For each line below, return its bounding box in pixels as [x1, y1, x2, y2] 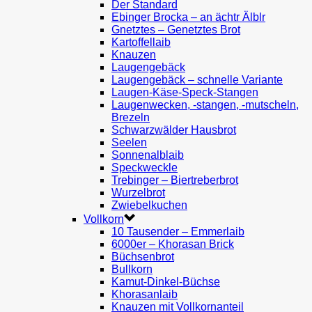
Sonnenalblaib [111, 149, 184, 161]
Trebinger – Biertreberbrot [111, 174, 238, 186]
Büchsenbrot [111, 251, 174, 263]
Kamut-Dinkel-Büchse [111, 276, 220, 288]
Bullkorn [111, 263, 153, 275]
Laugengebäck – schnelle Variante [111, 74, 283, 86]
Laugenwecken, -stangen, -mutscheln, [111, 99, 299, 111]
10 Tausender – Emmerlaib [111, 226, 244, 237]
